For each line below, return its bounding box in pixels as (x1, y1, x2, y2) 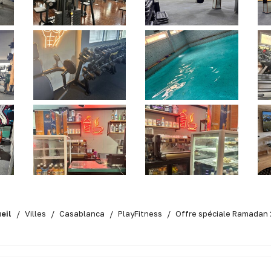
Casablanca (59, 208, 105, 218)
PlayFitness (118, 208, 162, 218)
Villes (25, 208, 46, 218)
